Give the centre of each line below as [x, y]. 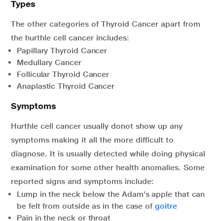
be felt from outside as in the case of [86, 206]
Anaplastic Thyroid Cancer [66, 86]
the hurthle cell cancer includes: [70, 38]
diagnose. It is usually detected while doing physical [108, 154]
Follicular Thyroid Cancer [63, 74]
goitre [166, 206]
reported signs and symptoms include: [82, 182]
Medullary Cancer [49, 63]
